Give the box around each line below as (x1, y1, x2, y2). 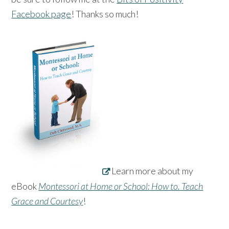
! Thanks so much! (71, 8, 139, 20)
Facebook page (11, 8, 72, 20)
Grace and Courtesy (11, 195, 83, 207)
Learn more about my (111, 165, 194, 177)
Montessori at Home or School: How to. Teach (38, 180, 203, 192)
